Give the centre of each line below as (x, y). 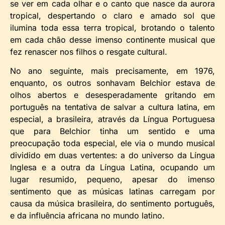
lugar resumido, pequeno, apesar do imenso (113, 179)
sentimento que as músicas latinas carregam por (113, 191)
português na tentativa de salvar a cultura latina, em (113, 107)
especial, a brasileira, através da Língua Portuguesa (113, 119)
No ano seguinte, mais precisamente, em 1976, (113, 71)
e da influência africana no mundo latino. (87, 215)
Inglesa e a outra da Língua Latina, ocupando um (113, 167)
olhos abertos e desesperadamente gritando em (113, 95)
